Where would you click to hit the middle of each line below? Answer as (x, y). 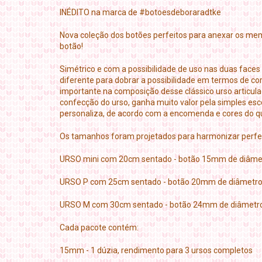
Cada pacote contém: (99, 228)
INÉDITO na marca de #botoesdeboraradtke (140, 13)
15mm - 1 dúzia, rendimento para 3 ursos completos (156, 251)
